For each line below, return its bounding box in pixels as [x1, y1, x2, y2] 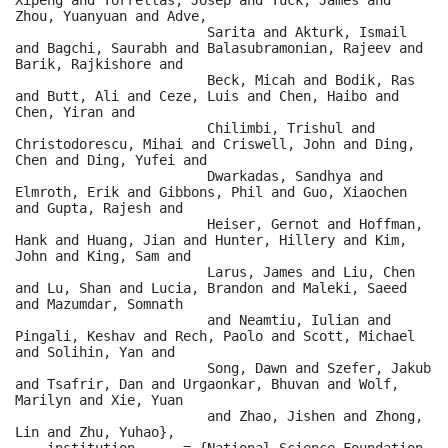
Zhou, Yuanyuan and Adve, [15, 7, 207, 24]
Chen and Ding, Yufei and [15, 151, 207, 168]
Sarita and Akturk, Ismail [15, 23, 207, 40]
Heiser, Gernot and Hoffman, [15, 215, 207, 232]
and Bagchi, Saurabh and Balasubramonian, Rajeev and [15, 39, 423, 56]
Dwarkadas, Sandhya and [15, 167, 207, 184]
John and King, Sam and [15, 247, 191, 264]
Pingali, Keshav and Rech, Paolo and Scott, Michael [15, 327, 415, 344]
